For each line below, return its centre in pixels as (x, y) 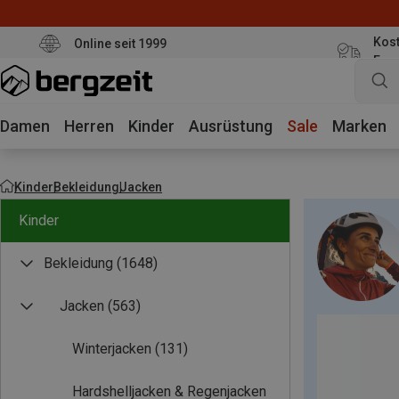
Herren (89, 126)
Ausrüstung (231, 126)
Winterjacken (112, 349)
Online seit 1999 (120, 43)
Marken (359, 126)
